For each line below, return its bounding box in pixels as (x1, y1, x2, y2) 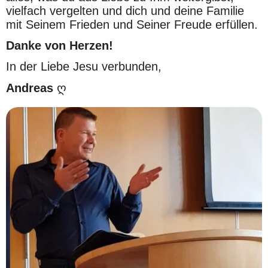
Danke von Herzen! (6, 39, 113, 52)
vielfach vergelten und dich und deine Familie (6, 4, 244, 17)
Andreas (6, 81, 53, 95)
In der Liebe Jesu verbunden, (6, 60, 162, 73)
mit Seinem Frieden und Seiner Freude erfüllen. (6, 18, 258, 31)
